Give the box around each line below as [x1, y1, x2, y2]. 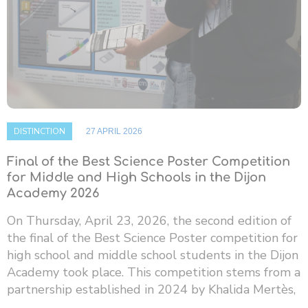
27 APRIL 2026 [86, 126, 142, 137]
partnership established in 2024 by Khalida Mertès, [7, 281, 296, 298]
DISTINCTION [14, 126, 65, 137]
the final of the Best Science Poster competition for [7, 230, 298, 247]
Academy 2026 [7, 186, 99, 201]
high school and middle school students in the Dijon [7, 247, 298, 264]
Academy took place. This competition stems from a [7, 264, 300, 281]
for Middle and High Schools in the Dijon [7, 170, 266, 185]
